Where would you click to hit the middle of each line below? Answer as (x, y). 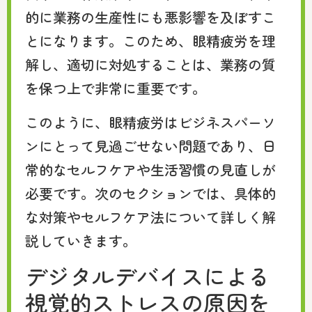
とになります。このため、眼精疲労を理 (150, 41)
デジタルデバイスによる (148, 276)
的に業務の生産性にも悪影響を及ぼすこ (150, 17)
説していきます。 (81, 240)
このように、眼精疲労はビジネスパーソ (150, 122)
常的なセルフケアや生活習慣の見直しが (150, 169)
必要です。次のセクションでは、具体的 (150, 193)
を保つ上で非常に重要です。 (116, 88)
